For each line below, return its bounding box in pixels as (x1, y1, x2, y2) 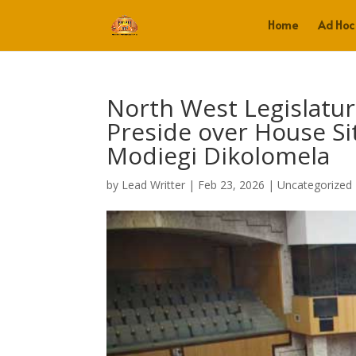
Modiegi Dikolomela (106, 139, 331, 172)
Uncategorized (277, 177, 353, 192)
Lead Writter (122, 177, 186, 192)
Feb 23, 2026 (198, 177, 265, 192)
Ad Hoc (317, 17, 354, 33)
